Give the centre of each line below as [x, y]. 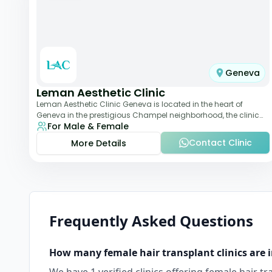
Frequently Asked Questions [151, 221]
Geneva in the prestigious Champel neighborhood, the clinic [148, 115]
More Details [99, 143]
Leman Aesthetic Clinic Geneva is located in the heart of [140, 104]
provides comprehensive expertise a [103, 126]
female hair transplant [159, 253]
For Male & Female [88, 126]
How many [76, 253]
